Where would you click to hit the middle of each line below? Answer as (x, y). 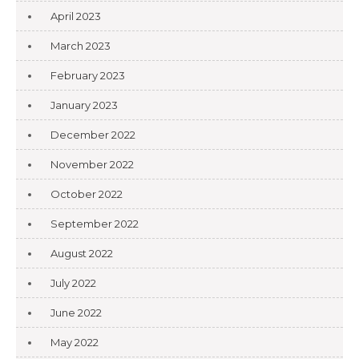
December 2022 (93, 135)
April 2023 (76, 16)
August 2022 (82, 254)
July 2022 (73, 283)
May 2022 (75, 343)
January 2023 (84, 105)
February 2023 (88, 76)
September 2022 (95, 224)
